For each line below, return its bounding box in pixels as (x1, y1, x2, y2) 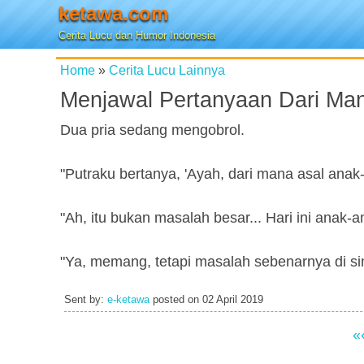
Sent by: (64, 294, 107, 305)
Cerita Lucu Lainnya (109, 63, 225, 77)
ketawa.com (58, 2, 168, 24)
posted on (149, 294, 202, 305)
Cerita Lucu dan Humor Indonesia (58, 29, 215, 41)
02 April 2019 (202, 294, 263, 305)
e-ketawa (107, 294, 149, 305)
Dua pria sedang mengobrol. (60, 122, 245, 138)
